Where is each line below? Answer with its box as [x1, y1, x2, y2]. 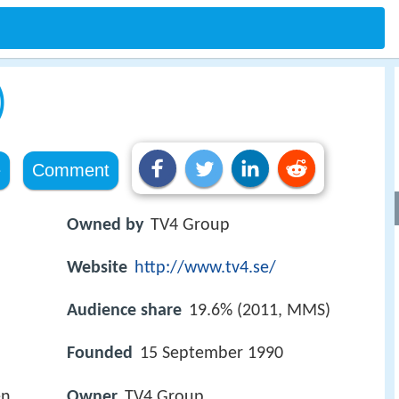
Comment [31, 160, 110, 180]
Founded [67, 345, 133, 363]
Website [67, 259, 127, 278]
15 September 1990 [140, 345, 283, 363]
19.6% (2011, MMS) [189, 302, 330, 321]
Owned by [67, 216, 143, 234]
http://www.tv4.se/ [134, 259, 276, 278]
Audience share [67, 302, 182, 321]
